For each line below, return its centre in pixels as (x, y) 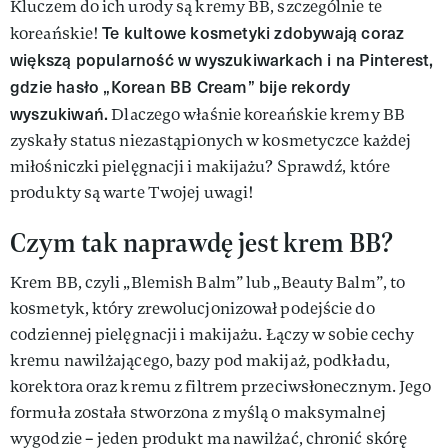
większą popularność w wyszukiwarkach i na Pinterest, (222, 59)
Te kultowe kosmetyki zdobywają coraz (253, 32)
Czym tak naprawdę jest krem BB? (202, 242)
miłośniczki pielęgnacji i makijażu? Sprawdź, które (200, 166)
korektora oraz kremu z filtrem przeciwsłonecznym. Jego (221, 386)
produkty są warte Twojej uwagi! (132, 192)
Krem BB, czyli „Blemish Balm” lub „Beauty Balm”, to (208, 282)
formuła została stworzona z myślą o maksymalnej (198, 412)
